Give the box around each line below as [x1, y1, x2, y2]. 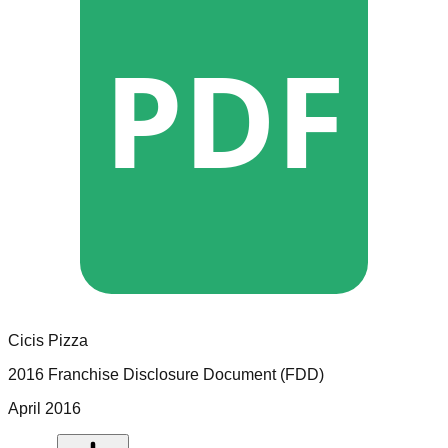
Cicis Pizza [8, 331, 88, 349]
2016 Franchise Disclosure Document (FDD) [8, 365, 324, 383]
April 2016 [8, 399, 81, 417]
